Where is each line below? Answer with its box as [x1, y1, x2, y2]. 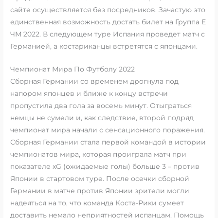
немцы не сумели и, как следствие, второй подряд [10, 114, 194, 122]
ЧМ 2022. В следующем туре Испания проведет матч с [10, 30, 205, 38]
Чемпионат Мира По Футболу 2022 [10, 65, 135, 73]
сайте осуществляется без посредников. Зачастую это [10, 6, 206, 14]
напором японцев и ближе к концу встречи [10, 90, 168, 98]
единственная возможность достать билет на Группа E [10, 18, 206, 26]
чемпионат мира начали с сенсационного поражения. [10, 126, 205, 134]
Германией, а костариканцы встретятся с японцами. [10, 42, 198, 51]
